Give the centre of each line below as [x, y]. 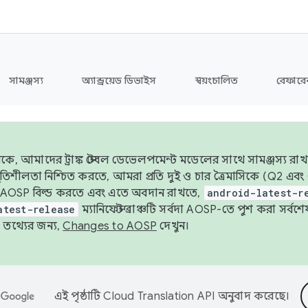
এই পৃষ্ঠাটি [79, 296]
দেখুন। [173, 226]
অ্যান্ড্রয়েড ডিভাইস [119, 80]
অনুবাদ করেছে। [252, 296]
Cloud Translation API [159, 296]
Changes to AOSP [110, 226]
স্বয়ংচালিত [216, 80]
